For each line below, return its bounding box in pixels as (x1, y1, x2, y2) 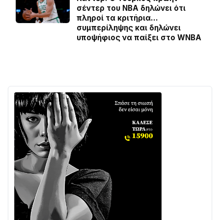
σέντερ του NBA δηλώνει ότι (77, 3, 186, 13)
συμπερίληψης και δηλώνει (77, 23, 181, 33)
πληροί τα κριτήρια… (77, 13, 158, 23)
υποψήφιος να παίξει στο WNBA (77, 33, 201, 43)
